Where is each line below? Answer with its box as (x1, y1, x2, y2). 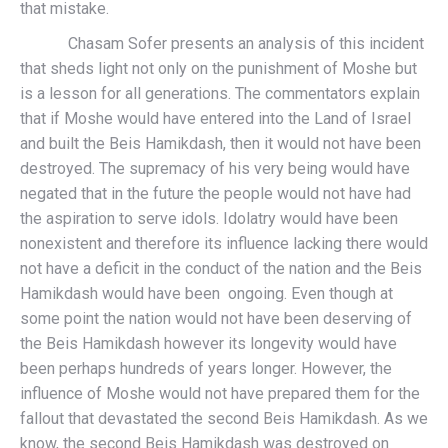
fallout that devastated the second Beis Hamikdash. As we (20, 408, 428, 428)
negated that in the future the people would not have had (20, 183, 411, 203)
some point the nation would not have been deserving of (20, 308, 412, 328)
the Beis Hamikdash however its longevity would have (20, 333, 397, 353)
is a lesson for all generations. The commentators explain (20, 83, 420, 103)
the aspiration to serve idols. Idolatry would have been (20, 208, 402, 228)
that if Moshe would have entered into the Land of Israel (20, 108, 411, 128)
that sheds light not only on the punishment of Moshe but (20, 58, 417, 78)
